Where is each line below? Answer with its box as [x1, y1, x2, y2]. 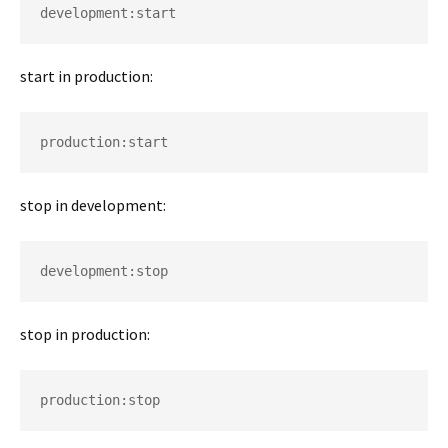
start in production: [20, 66, 153, 86]
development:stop [40, 263, 176, 279]
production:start [40, 134, 176, 150]
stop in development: [20, 195, 166, 215]
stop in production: [20, 324, 150, 344]
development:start [40, 5, 184, 21]
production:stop [40, 392, 168, 408]
